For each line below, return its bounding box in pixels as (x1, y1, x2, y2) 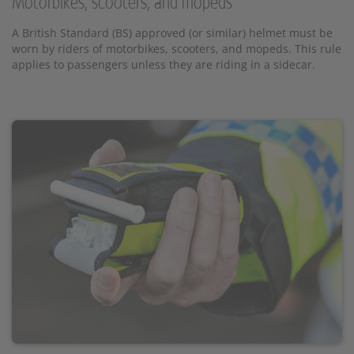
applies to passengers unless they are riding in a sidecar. (12, 57, 315, 73)
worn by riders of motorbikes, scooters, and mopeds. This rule (12, 41, 341, 57)
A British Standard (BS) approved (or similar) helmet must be (12, 25, 333, 41)
